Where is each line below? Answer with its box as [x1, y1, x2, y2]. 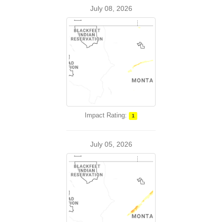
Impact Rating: [84, 111, 127, 119]
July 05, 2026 [90, 140, 132, 148]
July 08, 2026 [90, 4, 132, 12]
